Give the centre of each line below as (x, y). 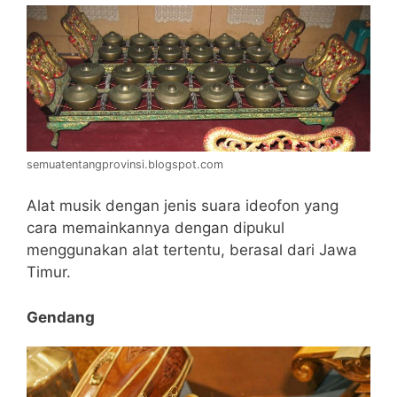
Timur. (49, 272)
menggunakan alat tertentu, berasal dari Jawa (192, 250)
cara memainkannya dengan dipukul (156, 228)
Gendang (61, 317)
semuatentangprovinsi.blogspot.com (125, 164)
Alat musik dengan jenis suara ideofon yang (183, 206)
